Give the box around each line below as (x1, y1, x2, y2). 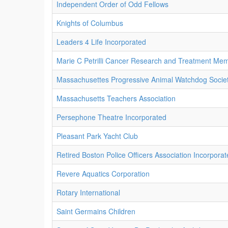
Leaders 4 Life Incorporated (56, 37, 146, 47)
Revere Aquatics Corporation (56, 168, 150, 179)
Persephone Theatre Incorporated (56, 112, 166, 122)
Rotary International (56, 187, 120, 197)
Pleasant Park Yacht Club (56, 131, 138, 141)
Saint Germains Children (56, 206, 135, 216)
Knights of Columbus (56, 18, 123, 28)
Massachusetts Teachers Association (56, 93, 176, 103)
